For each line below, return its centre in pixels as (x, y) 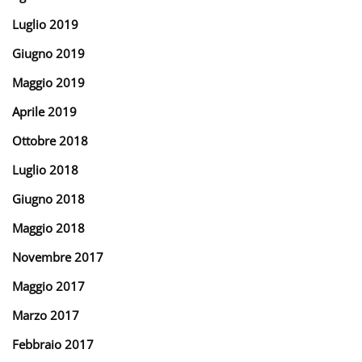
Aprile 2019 (44, 111)
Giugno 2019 (48, 53)
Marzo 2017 (46, 315)
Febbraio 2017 (53, 344)
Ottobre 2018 (50, 140)
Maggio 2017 (48, 286)
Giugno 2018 (48, 198)
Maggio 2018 (48, 227)
